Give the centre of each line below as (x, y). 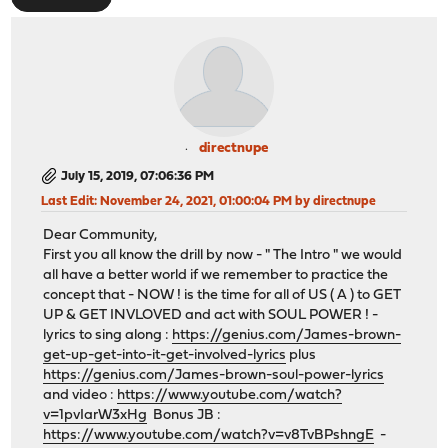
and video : (80, 396)
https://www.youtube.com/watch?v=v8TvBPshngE (209, 436)
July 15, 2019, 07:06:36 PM (138, 176)
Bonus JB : (184, 416)
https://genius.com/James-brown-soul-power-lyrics (214, 376)
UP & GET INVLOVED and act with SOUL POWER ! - (211, 316)
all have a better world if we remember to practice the (216, 276)
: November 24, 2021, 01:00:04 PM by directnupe (235, 201)
